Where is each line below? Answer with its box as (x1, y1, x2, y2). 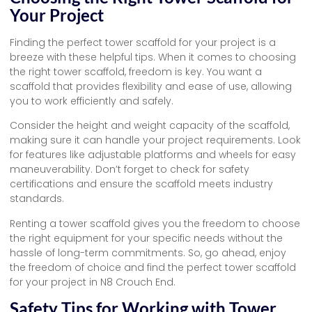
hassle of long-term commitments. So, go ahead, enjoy (10, 245, 286, 260)
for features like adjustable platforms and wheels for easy (10, 148, 296, 162)
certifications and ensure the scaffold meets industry (10, 177, 273, 192)
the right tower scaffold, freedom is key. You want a (10, 65, 262, 79)
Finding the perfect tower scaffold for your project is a (10, 36, 276, 50)
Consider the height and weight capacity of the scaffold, (10, 118, 290, 133)
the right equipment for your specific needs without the (10, 231, 283, 245)
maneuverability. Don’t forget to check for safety (10, 162, 249, 177)
